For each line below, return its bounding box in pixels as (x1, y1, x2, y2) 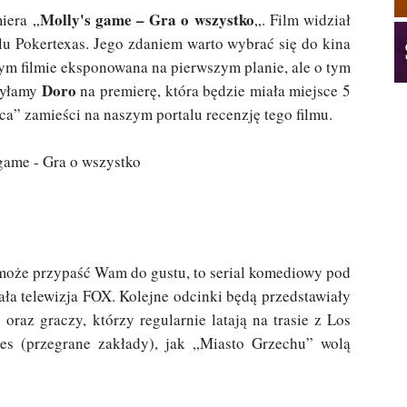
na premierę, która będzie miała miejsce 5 (75, 80, 352, 101)
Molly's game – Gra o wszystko (39, 8, 254, 31)
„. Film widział (253, 9, 352, 30)
